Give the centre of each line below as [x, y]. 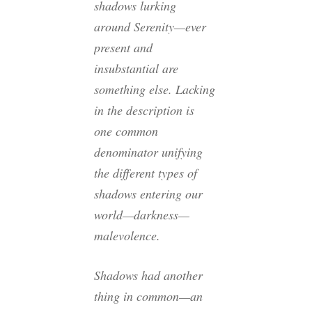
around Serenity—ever [150, 26]
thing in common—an [148, 296]
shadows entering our [148, 193]
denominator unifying [148, 151]
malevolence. [127, 235]
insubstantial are [136, 68]
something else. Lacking [155, 89]
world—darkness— [142, 214]
